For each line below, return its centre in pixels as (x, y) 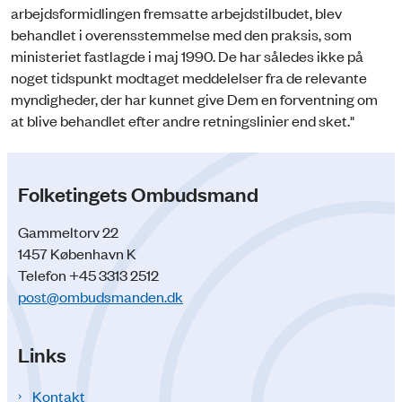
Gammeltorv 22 (68, 232)
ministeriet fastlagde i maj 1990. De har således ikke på (187, 55)
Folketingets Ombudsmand (138, 194)
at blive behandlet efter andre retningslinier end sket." (183, 120)
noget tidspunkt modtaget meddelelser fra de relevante (189, 77)
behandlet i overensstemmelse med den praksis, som (181, 34)
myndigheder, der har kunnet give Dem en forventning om (194, 98)
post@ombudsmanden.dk (100, 297)
